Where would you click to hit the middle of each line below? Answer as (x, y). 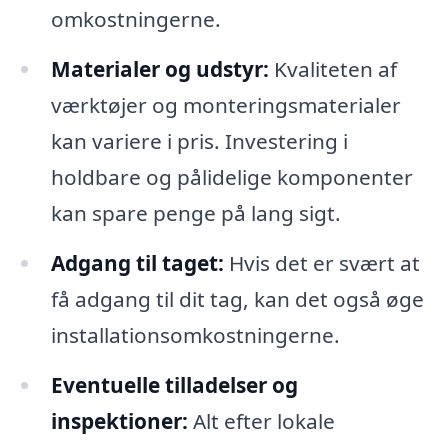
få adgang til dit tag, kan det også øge (237, 298)
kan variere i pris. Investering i (199, 141)
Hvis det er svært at (321, 262)
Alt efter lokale (261, 420)
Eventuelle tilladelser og (174, 384)
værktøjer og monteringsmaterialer (225, 105)
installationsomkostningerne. (195, 334)
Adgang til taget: (137, 262)
